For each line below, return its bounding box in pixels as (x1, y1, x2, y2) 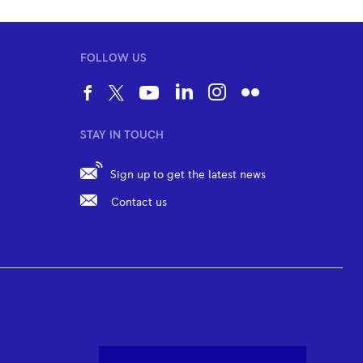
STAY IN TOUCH (80, 129, 164, 141)
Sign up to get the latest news (110, 169, 267, 181)
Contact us (111, 196, 168, 208)
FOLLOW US (80, 52, 147, 64)
